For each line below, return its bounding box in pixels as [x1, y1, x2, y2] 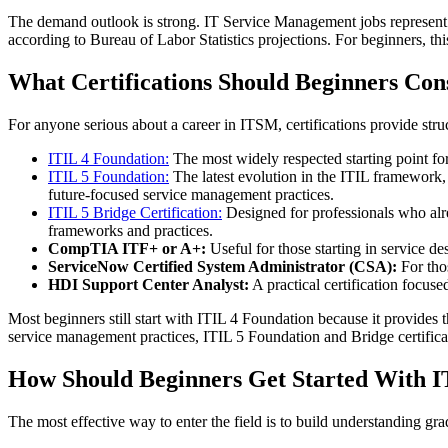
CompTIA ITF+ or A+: [48, 240, 206, 258]
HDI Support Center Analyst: [48, 276, 249, 294]
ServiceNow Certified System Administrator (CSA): [48, 258, 397, 276]
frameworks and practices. [48, 222, 213, 240]
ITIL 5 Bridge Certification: [48, 204, 222, 222]
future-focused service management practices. [48, 186, 334, 204]
